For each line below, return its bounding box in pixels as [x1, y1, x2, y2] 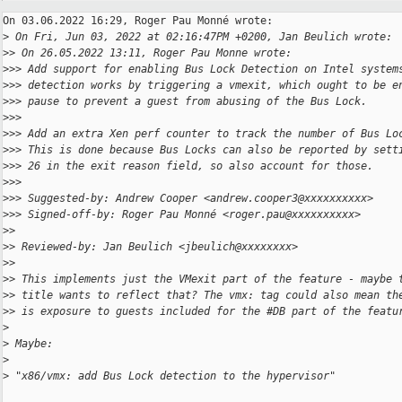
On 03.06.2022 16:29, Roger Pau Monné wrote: [3, 14, 273, 28]
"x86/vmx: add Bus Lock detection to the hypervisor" [9, 370, 336, 383]
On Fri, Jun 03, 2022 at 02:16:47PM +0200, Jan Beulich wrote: [9, 31, 392, 44]
